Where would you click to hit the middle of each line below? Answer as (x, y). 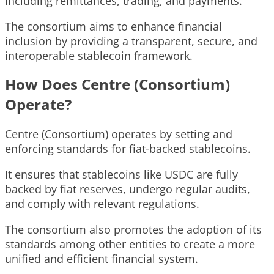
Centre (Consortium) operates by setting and (119, 134)
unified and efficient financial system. (102, 259)
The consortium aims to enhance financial (113, 27)
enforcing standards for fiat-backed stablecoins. (128, 149)
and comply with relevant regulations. (102, 204)
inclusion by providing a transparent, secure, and (131, 41)
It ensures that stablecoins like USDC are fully (121, 175)
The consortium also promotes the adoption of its (133, 230)
